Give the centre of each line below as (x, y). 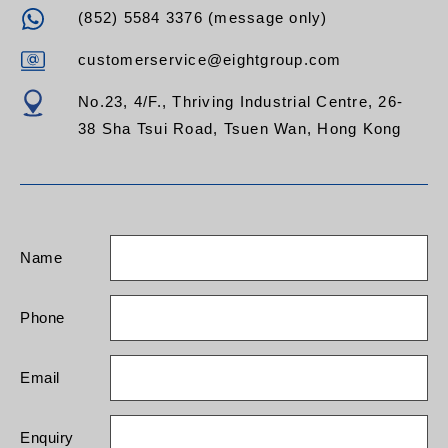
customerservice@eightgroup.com (210, 60)
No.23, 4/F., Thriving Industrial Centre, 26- (240, 102)
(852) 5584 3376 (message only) (203, 18)
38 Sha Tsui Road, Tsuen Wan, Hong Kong (240, 129)
